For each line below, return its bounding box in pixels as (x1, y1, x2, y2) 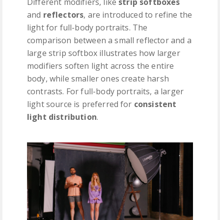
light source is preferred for (27, 98, 134, 110)
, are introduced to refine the (83, 9, 192, 20)
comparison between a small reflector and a (27, 34, 192, 46)
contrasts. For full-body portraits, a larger (27, 85, 184, 97)
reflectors (43, 9, 84, 20)
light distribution (27, 111, 97, 122)
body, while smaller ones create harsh (27, 73, 169, 84)
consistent (134, 98, 177, 110)
